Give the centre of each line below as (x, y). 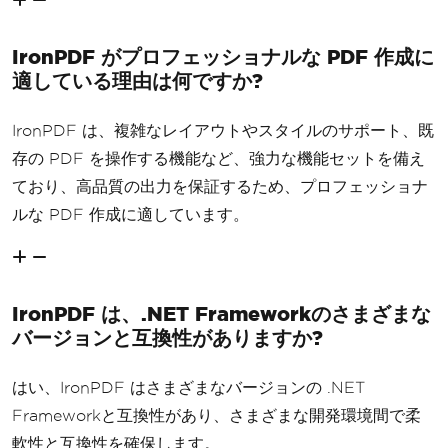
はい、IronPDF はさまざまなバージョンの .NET (188, 387)
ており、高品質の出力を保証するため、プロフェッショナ (220, 186)
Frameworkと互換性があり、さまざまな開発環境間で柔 (216, 415)
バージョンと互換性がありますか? (167, 337)
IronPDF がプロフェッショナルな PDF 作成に (223, 56)
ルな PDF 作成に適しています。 (130, 214)
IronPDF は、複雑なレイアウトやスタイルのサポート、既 (223, 130)
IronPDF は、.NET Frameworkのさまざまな (221, 313)
